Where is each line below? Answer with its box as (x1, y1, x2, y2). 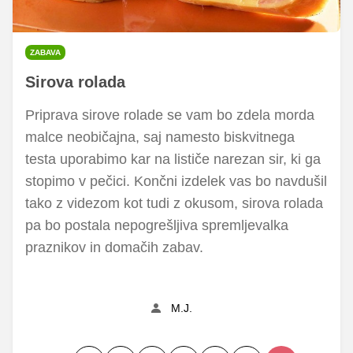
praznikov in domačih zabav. (25, 239, 207, 255)
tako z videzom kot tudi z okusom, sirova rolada (25, 195, 323, 211)
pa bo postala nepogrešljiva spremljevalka (25, 217, 288, 233)
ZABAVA (30, 47, 61, 57)
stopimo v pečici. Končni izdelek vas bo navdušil (25, 173, 327, 189)
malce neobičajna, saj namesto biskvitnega (25, 128, 295, 145)
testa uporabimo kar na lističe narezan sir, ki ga (25, 150, 321, 167)
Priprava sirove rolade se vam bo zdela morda (25, 106, 314, 123)
